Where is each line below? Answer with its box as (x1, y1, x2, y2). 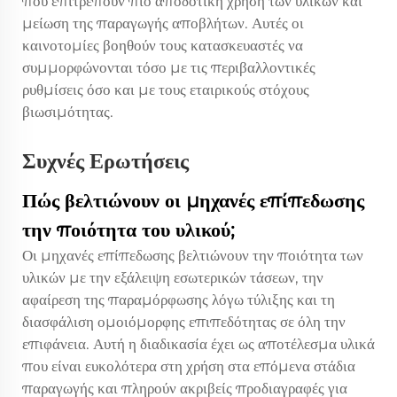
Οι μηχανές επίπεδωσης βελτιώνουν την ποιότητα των (22, 245, 363, 264)
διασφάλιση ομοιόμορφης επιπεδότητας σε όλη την (22, 312, 346, 331)
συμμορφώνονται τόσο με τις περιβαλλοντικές (22, 58, 315, 76)
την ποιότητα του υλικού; (22, 217, 235, 242)
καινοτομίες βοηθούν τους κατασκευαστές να (22, 35, 303, 54)
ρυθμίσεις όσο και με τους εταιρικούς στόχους (22, 80, 309, 98)
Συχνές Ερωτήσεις (22, 147, 189, 174)
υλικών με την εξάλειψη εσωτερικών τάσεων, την (22, 268, 323, 286)
